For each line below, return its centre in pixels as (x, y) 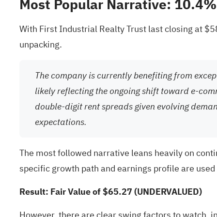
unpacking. (41, 44)
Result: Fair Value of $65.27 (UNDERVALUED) (111, 192)
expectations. (61, 122)
